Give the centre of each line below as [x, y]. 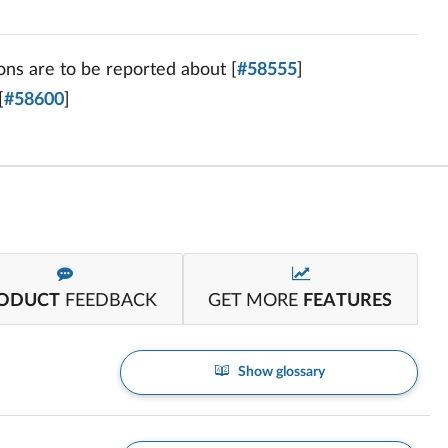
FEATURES [348, 301]
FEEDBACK [109, 301]
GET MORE [256, 301]
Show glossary [280, 372]
